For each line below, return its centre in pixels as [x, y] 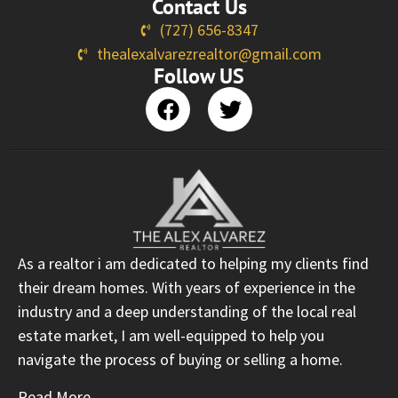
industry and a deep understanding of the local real [187, 312]
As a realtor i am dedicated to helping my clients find [193, 264]
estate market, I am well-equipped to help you [171, 336]
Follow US [199, 76]
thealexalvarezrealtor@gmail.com [209, 54]
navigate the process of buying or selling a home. [180, 360]
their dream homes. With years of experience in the [187, 288]
